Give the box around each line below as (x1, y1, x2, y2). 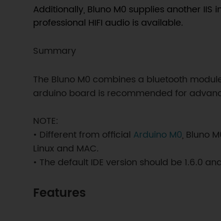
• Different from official (33, 127, 134, 142)
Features (33, 183, 86, 203)
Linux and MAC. (33, 141, 99, 156)
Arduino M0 (133, 127, 183, 142)
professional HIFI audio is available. (33, 15, 184, 30)
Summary (33, 43, 76, 58)
